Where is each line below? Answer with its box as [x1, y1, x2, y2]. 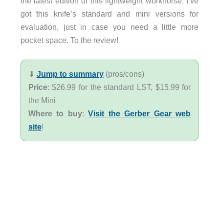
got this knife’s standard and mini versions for [20, 9, 199, 18]
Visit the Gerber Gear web [88, 109, 191, 118]
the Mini [28, 95, 56, 105]
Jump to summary [36, 69, 104, 78]
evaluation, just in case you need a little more [20, 22, 199, 31]
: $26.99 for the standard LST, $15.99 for [47, 82, 191, 91]
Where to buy [28, 109, 82, 118]
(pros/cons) [103, 69, 144, 78]
